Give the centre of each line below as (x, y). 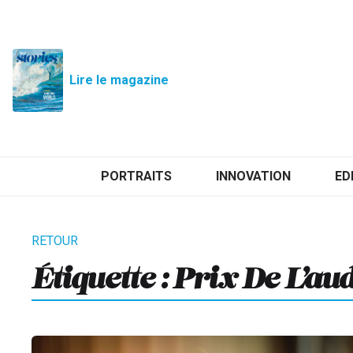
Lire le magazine (119, 80)
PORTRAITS (136, 176)
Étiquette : (102, 271)
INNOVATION (253, 176)
